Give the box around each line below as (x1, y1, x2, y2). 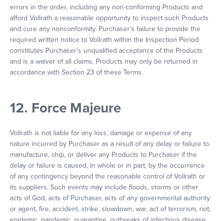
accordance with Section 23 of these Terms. (10, 68, 143, 76)
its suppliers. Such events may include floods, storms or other (10, 183, 198, 191)
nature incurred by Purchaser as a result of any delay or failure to (10, 140, 209, 148)
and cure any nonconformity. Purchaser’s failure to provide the (10, 25, 200, 33)
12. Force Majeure (10, 100, 121, 116)
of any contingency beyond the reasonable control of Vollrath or (10, 172, 205, 181)
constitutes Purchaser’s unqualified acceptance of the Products (10, 46, 203, 55)
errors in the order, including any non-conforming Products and (10, 3, 203, 11)
